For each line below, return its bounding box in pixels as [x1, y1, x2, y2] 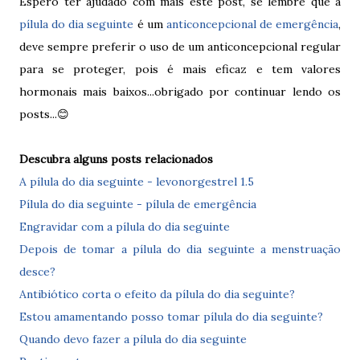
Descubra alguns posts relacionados [19, 151, 213, 166]
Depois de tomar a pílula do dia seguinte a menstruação [19, 241, 341, 256]
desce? [19, 264, 55, 279]
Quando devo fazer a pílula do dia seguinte [19, 331, 247, 346]
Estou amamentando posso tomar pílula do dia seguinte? [19, 309, 323, 324]
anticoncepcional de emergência [166, 16, 338, 31]
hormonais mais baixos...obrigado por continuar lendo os [19, 84, 341, 99]
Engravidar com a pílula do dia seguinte [19, 219, 230, 234]
